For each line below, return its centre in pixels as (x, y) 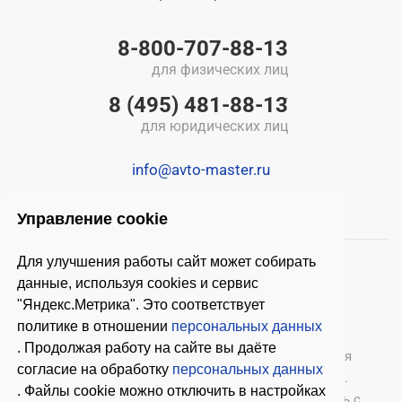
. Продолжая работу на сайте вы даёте (147, 348)
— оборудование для (284, 357)
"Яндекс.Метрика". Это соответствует (141, 305)
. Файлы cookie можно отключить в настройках (172, 391)
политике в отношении (95, 327)
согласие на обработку (95, 370)
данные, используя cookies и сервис (138, 284)
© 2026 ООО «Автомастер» (133, 357)
